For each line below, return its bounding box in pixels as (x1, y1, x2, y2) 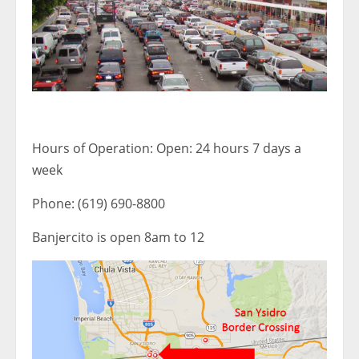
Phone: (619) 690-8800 (32, 195, 165, 213)
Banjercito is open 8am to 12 (32, 228, 204, 247)
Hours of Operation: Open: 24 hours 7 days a (32, 139, 301, 158)
